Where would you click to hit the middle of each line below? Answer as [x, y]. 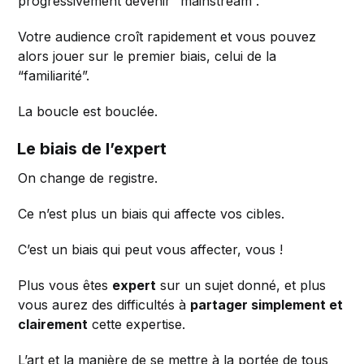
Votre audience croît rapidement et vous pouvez [167, 37]
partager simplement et [267, 305]
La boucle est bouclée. [88, 112]
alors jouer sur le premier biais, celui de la [147, 56]
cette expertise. [137, 325]
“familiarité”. [54, 76]
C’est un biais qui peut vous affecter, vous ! [151, 250]
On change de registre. [88, 178]
